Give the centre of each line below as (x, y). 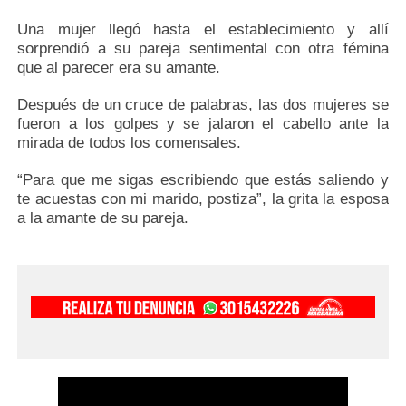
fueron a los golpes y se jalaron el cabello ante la (203, 124)
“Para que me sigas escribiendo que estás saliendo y (203, 180)
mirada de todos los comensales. (130, 143)
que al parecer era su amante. (121, 68)
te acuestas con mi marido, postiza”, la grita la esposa (203, 199)
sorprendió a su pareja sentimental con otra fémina (203, 49)
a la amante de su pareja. (103, 218)
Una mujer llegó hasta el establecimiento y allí (203, 30)
